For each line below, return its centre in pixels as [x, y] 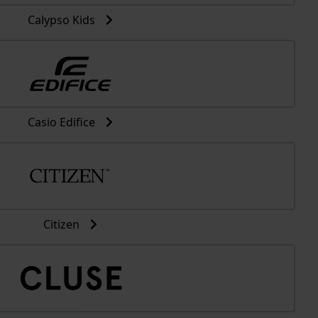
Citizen [62, 224]
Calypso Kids [62, 20]
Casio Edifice [62, 122]
